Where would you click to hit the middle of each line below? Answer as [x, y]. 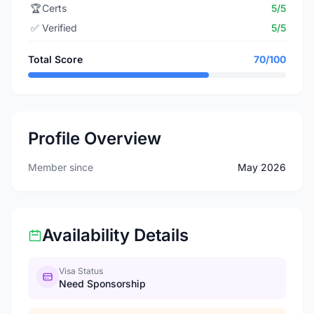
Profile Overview [95, 138]
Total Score [55, 59]
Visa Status [81, 271]
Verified [60, 28]
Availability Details [115, 235]
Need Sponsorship [102, 284]
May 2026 [262, 167]
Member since [61, 167]
